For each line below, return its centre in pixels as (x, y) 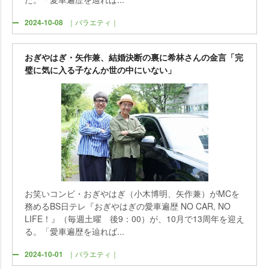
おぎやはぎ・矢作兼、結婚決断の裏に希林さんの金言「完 (134, 57)
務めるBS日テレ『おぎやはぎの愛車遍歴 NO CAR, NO (128, 206)
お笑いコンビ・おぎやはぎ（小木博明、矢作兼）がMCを (132, 193)
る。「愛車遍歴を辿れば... (74, 231)
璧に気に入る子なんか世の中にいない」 (100, 70)
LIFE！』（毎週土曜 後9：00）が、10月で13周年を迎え (134, 218)
